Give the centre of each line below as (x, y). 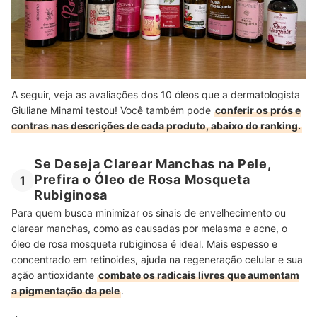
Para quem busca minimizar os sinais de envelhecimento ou (149, 212)
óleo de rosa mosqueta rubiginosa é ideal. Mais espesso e (144, 243)
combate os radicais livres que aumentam (199, 275)
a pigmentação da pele (65, 290)
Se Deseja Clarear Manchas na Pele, (152, 163)
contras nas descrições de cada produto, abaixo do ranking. (156, 125)
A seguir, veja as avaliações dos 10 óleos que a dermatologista (156, 94)
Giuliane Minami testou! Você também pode (113, 110)
